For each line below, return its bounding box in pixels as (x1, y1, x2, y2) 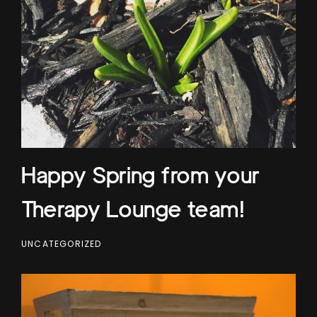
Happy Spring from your (21, 161, 260, 189)
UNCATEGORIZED (21, 237, 102, 250)
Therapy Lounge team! (21, 195, 246, 223)
